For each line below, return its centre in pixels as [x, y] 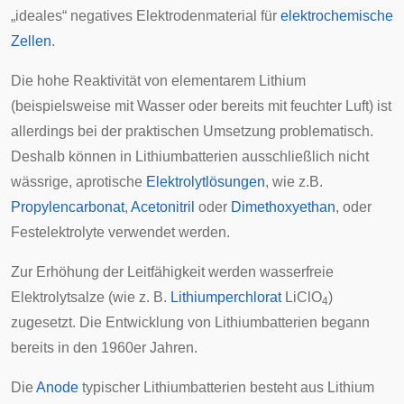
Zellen [31, 41]
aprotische [109, 181]
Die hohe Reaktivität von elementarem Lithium [158, 80]
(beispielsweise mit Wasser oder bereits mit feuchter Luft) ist [201, 106]
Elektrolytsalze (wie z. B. [91, 297]
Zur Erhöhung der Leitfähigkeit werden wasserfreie [172, 271]
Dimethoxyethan [283, 207]
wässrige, [43, 181]
